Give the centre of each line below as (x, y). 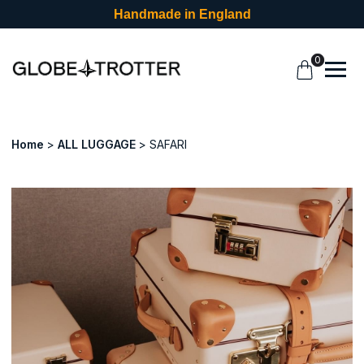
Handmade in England (182, 14)
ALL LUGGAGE (97, 144)
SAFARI (168, 144)
